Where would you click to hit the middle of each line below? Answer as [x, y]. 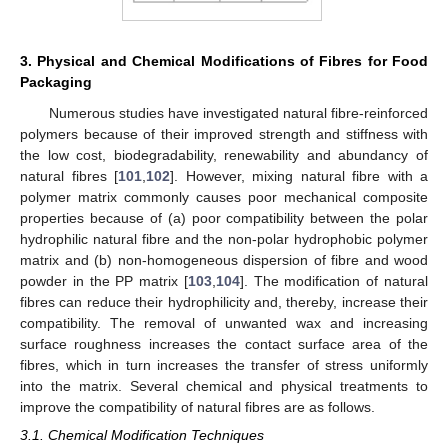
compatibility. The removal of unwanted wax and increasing [224, 322]
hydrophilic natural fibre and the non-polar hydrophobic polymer [224, 238]
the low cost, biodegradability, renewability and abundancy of [224, 154]
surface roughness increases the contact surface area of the [224, 343]
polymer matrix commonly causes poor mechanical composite [224, 196]
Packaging [56, 81]
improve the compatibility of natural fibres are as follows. [197, 406]
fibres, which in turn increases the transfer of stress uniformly [224, 364]
